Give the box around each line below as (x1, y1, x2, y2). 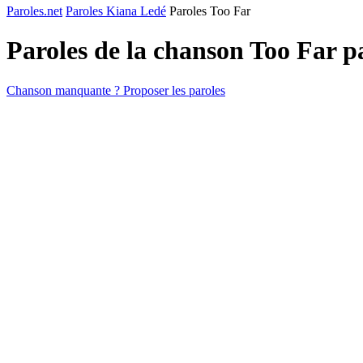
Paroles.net (6, 4, 62, 18)
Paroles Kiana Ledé (66, 4, 166, 18)
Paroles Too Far (169, 4, 250, 18)
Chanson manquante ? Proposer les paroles (6, 83, 225, 97)
